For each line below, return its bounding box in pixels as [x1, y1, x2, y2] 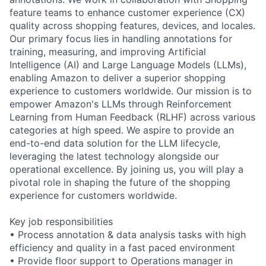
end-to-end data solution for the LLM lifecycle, [9, 137, 220, 149]
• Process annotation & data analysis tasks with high [9, 228, 246, 240]
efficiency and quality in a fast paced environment [9, 241, 235, 254]
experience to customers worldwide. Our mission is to [9, 84, 252, 97]
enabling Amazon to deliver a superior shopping [9, 71, 226, 84]
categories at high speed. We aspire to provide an [9, 123, 234, 136]
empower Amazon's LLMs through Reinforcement [9, 97, 232, 110]
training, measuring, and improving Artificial [9, 45, 206, 58]
